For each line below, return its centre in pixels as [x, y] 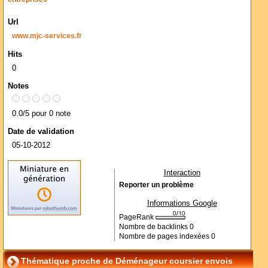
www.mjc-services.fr [47, 36]
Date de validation [41, 131]
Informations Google [182, 203]
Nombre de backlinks [154, 227]
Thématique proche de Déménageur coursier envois [127, 261]
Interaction [182, 173]
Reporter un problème [156, 185]
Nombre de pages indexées [165, 236]
